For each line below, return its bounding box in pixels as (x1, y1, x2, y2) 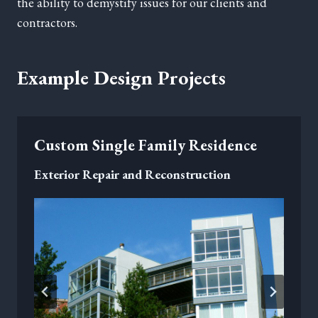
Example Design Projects (17, 65, 226, 91)
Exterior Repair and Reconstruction (34, 166, 231, 183)
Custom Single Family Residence (34, 135, 257, 156)
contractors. (17, 14, 77, 31)
